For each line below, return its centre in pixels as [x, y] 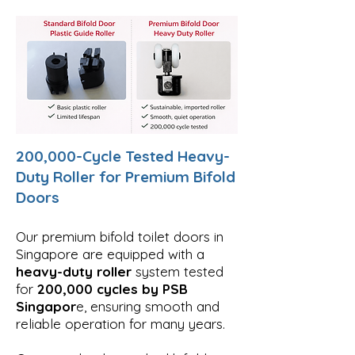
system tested [177, 271]
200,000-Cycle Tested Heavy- [123, 156]
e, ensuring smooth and [148, 306]
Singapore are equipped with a [110, 254]
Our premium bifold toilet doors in [120, 236]
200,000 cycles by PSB [113, 288]
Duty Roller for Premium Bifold [126, 176]
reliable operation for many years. [120, 323]
